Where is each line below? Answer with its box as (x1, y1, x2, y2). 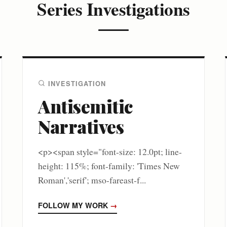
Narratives (38, 114, 124, 138)
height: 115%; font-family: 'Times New (38, 159, 180, 172)
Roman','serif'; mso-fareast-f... (38, 173, 146, 186)
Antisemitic (38, 94, 133, 118)
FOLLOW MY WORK (38, 200, 110, 210)
